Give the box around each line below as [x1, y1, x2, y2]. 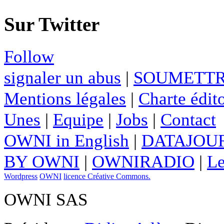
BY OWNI [4, 151, 79, 171]
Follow [4, 46, 54, 66]
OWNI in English [4, 130, 129, 150]
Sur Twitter [4, 13, 99, 35]
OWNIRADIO [92, 151, 194, 171]
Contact [160, 109, 216, 129]
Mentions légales [4, 88, 126, 108]
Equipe [53, 109, 103, 129]
